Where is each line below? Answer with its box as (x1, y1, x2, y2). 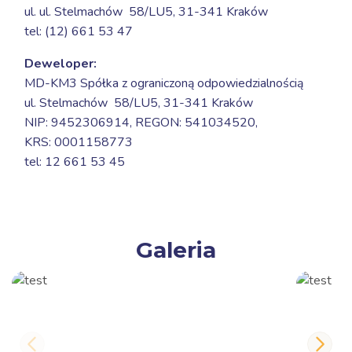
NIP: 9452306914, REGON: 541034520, (24, 114, 258, 131)
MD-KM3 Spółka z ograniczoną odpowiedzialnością (24, 75, 303, 92)
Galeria (136, 236, 216, 263)
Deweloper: (24, 55, 97, 72)
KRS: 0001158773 (24, 134, 133, 151)
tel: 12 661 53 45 (24, 153, 125, 170)
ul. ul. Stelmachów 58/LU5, (24, 3, 178, 20)
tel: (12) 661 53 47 (24, 23, 133, 40)
